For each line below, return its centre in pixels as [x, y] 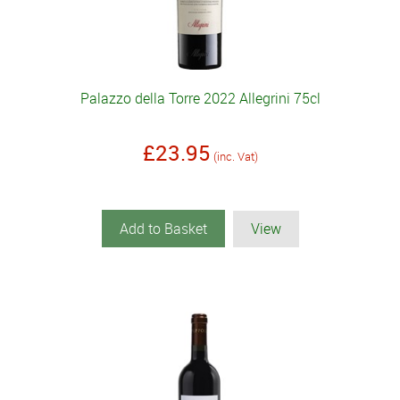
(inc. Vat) [235, 157]
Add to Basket [163, 229]
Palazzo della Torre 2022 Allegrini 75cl [200, 99]
